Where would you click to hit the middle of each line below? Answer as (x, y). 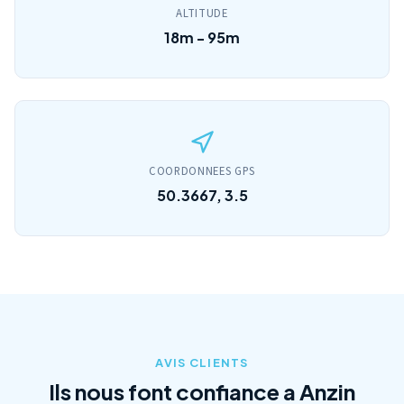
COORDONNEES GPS (202, 171)
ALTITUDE (202, 14)
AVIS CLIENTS (202, 363)
